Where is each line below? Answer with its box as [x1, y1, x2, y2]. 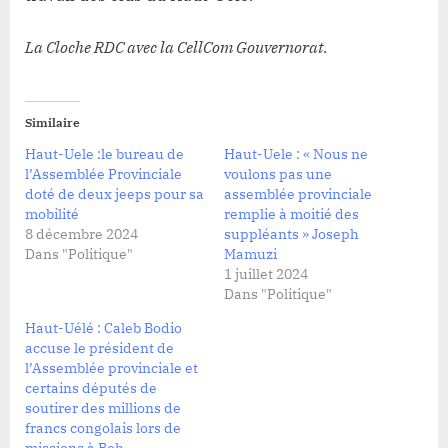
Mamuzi [224, 244, 277, 263]
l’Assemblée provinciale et [25, 358, 198, 377]
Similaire [25, 114, 80, 130]
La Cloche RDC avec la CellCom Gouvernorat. [25, 36, 328, 57]
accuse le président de [25, 338, 174, 357]
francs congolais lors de [25, 418, 181, 437]
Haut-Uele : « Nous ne [224, 144, 368, 163]
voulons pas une [224, 164, 332, 183]
